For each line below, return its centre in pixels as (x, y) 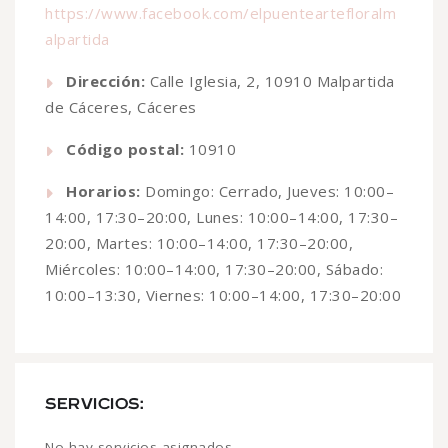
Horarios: (103, 191)
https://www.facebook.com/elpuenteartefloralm (220, 13)
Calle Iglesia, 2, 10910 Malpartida (270, 81)
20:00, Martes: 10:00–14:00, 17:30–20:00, (199, 243)
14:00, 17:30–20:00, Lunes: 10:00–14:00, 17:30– (221, 217)
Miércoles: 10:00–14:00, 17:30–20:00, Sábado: (214, 269)
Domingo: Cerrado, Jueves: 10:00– (267, 191)
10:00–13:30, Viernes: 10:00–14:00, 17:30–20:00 (223, 295)
